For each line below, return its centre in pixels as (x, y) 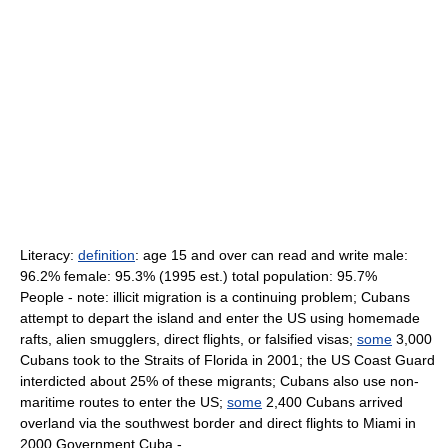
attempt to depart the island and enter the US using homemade (220, 318)
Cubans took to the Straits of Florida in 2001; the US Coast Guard (227, 360)
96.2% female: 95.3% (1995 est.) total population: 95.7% (198, 276)
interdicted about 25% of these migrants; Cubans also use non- (219, 381)
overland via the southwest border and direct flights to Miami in (218, 423)
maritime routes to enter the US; (123, 402)
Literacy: (49, 255)
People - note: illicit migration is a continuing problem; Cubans (215, 297)
